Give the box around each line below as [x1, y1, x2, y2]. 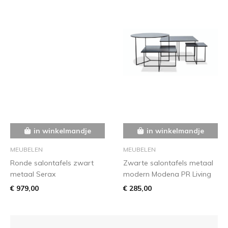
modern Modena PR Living [123, 169, 211, 179]
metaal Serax [10, 169, 55, 179]
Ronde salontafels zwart [10, 158, 94, 167]
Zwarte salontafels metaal [123, 158, 213, 167]
